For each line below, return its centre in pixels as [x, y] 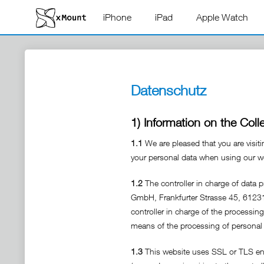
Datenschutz [169, 90]
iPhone [117, 17]
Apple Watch [222, 17]
